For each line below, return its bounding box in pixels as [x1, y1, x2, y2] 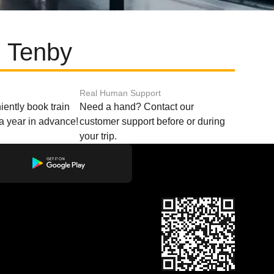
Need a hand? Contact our [79, 102, 194, 112]
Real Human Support [79, 88, 161, 98]
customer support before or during [79, 116, 225, 127]
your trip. [79, 131, 117, 141]
